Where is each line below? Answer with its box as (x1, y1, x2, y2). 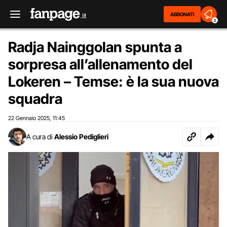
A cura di (26, 132, 53, 141)
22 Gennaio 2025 (8, 115, 50, 122)
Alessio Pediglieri (54, 132, 108, 141)
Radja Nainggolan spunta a (8, 39, 182, 56)
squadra (8, 90, 62, 107)
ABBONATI (170, 11, 194, 17)
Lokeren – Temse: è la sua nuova (8, 73, 219, 90)
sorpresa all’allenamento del (8, 56, 193, 73)
